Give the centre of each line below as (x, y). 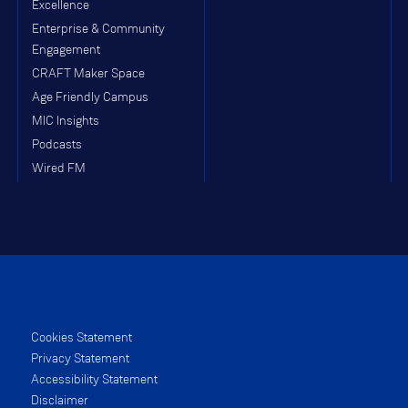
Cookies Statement (82, 337)
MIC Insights (66, 121)
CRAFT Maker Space (88, 73)
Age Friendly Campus (90, 97)
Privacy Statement (80, 358)
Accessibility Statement (94, 379)
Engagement (66, 50)
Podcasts (57, 144)
